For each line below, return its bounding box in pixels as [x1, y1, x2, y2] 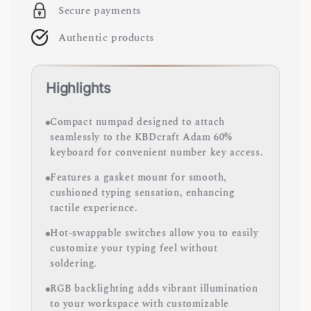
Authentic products [58, 29, 154, 46]
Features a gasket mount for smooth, [50, 169, 228, 185]
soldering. [50, 255, 97, 271]
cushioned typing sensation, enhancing [50, 185, 235, 201]
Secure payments [58, 2, 141, 19]
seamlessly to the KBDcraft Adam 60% [50, 129, 233, 145]
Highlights [46, 78, 110, 96]
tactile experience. [50, 200, 138, 216]
